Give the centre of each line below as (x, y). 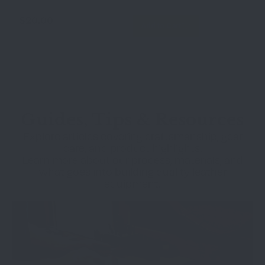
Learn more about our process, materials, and (132, 159)
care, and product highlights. (132, 148)
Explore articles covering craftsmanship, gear (132, 136)
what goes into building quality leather (132, 171)
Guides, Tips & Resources (132, 119)
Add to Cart (161, 25)
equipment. (132, 183)
